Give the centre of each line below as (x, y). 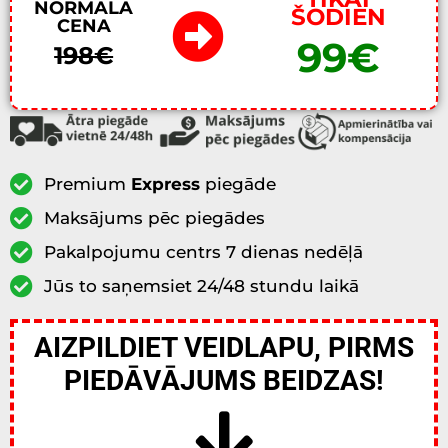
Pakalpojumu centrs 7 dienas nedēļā (203, 252)
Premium (87, 184)
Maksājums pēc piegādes (154, 218)
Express (167, 184)
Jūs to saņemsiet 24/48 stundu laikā (201, 286)
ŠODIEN (338, 17)
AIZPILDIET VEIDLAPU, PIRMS (224, 348)
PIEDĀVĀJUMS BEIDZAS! (224, 381)
